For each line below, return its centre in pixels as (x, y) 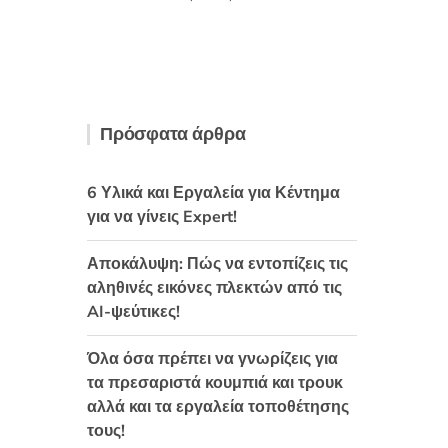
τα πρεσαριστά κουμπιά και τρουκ (215, 383)
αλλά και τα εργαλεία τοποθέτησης (218, 407)
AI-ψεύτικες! (133, 312)
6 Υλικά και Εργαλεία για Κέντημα (213, 193)
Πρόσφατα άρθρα (173, 134)
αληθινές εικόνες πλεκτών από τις (214, 288)
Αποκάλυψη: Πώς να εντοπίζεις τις (217, 264)
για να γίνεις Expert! (162, 217)
